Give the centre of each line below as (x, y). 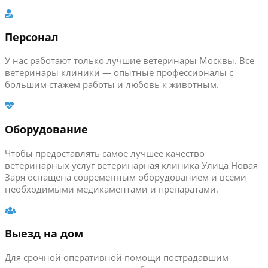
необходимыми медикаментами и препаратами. (112, 189)
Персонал (32, 37)
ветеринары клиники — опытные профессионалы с (119, 73)
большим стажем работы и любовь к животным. (112, 85)
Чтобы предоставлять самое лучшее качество (105, 153)
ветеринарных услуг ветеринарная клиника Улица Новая (131, 165)
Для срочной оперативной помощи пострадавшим (117, 257)
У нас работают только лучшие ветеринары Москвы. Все (130, 61)
